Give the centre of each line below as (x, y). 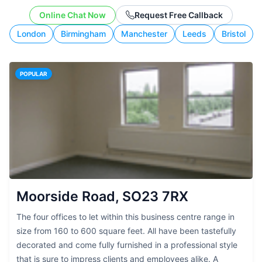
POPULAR (34, 74)
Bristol (234, 34)
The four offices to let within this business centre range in (125, 217)
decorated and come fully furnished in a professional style (127, 245)
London (31, 34)
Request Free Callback (179, 15)
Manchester (144, 34)
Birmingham (83, 34)
